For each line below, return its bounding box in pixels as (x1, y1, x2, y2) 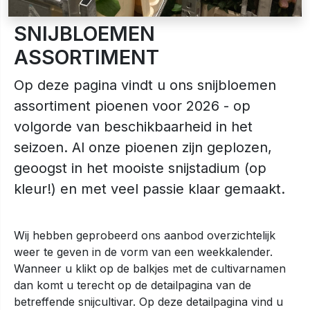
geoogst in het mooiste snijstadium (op (14, 160, 266, 176)
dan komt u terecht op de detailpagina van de (14, 278, 251, 292)
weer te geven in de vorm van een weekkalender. (14, 245, 273, 259)
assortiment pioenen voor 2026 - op (14, 98, 250, 114)
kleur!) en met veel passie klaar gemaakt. (14, 181, 285, 197)
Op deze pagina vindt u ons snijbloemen (14, 77, 276, 93)
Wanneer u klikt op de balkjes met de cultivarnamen (14, 262, 286, 275)
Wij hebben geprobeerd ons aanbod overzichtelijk (14, 228, 275, 242)
